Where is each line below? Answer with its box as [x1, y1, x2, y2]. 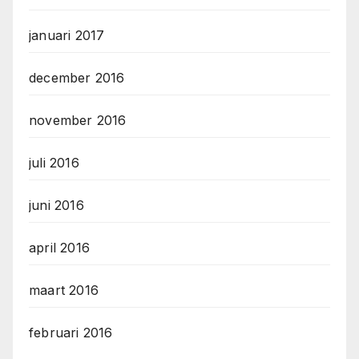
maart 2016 [29, 282, 99, 299]
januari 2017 [29, 27, 105, 44]
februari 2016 [29, 325, 113, 341]
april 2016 [29, 240, 90, 256]
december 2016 [29, 70, 125, 87]
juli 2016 [29, 155, 79, 171]
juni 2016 [29, 197, 84, 214]
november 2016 [29, 112, 127, 129]
